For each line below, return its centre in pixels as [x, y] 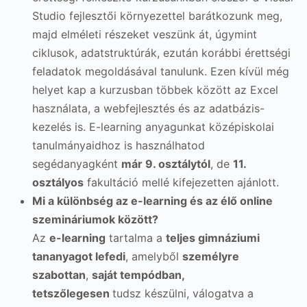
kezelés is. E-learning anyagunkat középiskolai [153, 126]
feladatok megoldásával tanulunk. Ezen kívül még [161, 71]
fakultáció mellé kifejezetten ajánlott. [181, 182]
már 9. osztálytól [166, 163]
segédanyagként [77, 163]
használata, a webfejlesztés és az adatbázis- [148, 108]
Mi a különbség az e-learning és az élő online [152, 200]
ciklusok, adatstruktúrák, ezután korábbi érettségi [161, 52]
